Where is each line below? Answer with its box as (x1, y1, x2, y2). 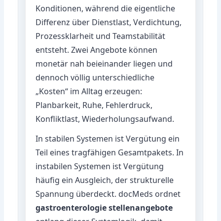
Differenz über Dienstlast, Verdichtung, (36, 16, 182, 28)
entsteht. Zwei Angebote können (36, 44, 158, 55)
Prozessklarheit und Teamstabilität (36, 30, 166, 41)
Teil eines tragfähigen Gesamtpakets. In (36, 147, 184, 158)
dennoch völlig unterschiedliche (36, 72, 155, 83)
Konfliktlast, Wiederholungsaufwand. (36, 113, 175, 124)
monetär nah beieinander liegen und (36, 58, 173, 69)
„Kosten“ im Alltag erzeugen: (36, 85, 143, 97)
